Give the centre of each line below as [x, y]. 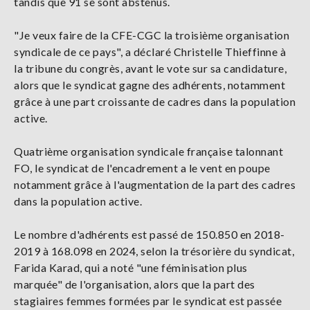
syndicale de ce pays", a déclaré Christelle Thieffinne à [150, 52]
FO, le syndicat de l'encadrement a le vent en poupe [142, 168]
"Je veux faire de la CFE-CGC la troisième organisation [152, 35]
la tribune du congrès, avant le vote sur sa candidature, [150, 69]
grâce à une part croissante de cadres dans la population [155, 102]
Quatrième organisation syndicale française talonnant [148, 152]
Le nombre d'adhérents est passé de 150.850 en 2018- [149, 235]
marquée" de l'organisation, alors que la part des [135, 284]
